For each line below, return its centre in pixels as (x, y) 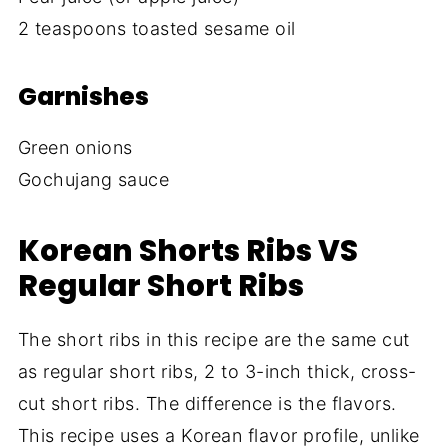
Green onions (75, 148)
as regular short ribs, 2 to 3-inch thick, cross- (217, 372)
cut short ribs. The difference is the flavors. (207, 404)
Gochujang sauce (93, 180)
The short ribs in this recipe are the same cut (213, 340)
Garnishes (83, 97)
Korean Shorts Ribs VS (187, 251)
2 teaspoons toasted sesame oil (156, 29)
